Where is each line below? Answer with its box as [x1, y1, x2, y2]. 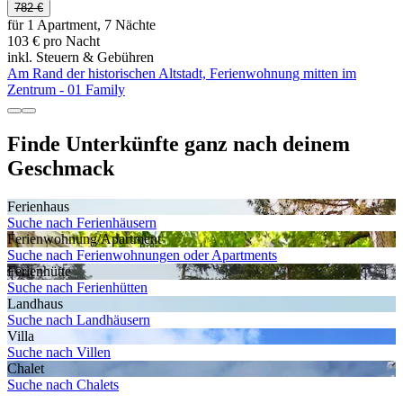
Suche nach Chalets [7, 376, 119, 392]
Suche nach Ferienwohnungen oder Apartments [7, 246, 277, 263]
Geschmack [7, 156, 114, 180]
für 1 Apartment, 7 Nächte [7, 17, 156, 33]
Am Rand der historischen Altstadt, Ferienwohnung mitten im [7, 66, 356, 82]
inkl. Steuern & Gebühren [7, 49, 154, 66]
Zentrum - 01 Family [7, 82, 125, 98]
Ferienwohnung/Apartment [7, 230, 161, 246]
